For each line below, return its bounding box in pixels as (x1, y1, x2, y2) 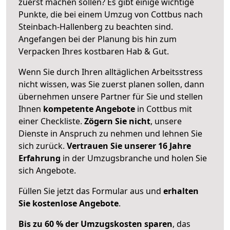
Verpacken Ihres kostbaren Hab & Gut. (18, 45, 169, 57)
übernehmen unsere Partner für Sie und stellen (18, 90, 203, 102)
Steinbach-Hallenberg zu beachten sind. (18, 21, 173, 32)
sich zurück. (18, 140, 67, 151)
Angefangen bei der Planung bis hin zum (18, 33, 177, 45)
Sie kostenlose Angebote (18, 197, 119, 209)
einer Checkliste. (18, 115, 84, 127)
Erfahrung (18, 152, 61, 164)
